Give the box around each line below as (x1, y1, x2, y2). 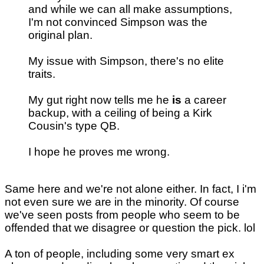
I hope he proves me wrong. (28, 145, 170, 158)
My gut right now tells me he (28, 93, 172, 106)
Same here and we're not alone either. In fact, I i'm (5, 183, 256, 196)
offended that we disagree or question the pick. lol (5, 222, 255, 235)
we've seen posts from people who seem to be (5, 209, 240, 222)
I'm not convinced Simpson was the (28, 15, 207, 28)
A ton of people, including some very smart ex (5, 247, 235, 260)
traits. (28, 67, 55, 80)
